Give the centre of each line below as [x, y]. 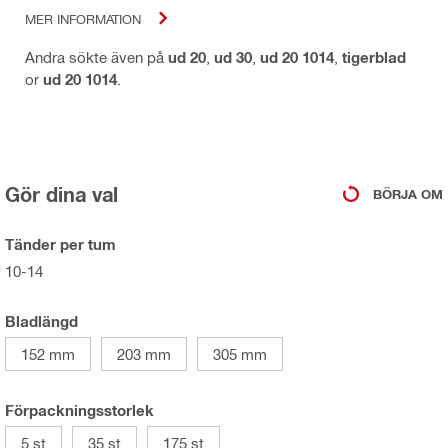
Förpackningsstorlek [79, 410]
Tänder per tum [60, 244]
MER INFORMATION [83, 18]
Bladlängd [41, 321]
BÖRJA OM [408, 193]
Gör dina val [61, 194]
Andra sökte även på [96, 57]
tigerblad [374, 57]
